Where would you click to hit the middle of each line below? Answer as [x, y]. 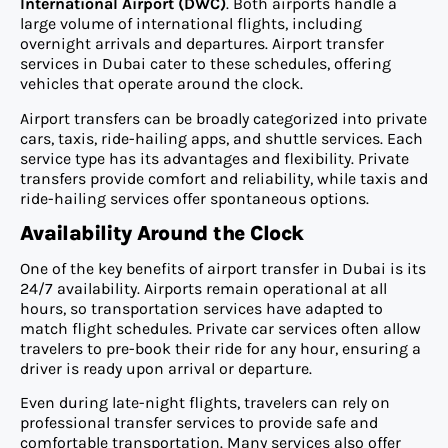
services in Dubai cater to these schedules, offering [205, 64]
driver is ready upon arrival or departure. [166, 369]
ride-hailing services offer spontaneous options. [194, 198]
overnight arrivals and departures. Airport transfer [202, 44]
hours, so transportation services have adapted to [201, 309]
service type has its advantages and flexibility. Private [214, 158]
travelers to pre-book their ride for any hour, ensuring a [220, 349]
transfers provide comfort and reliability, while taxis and [224, 178]
